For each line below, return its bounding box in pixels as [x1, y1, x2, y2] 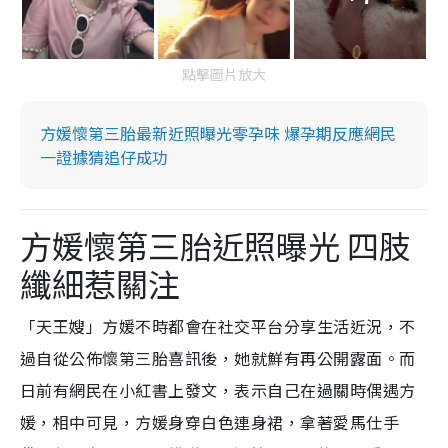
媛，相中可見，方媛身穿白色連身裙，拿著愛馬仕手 [20, 409, 400, 434]
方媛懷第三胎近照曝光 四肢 [20, 221, 411, 268]
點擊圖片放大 [182, 63, 266, 84]
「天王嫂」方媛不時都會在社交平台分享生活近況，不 [20, 313, 416, 338]
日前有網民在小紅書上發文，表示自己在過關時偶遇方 [20, 377, 416, 402]
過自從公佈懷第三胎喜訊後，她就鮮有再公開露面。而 [20, 345, 416, 370]
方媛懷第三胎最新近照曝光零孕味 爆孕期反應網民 [40, 120, 396, 145]
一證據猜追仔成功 [40, 144, 168, 169]
